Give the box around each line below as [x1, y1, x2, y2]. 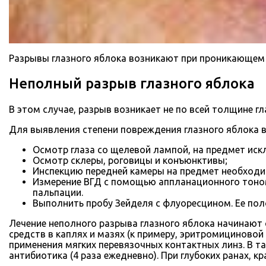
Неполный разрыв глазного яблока [9, 75, 255, 91]
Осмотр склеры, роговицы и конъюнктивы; [33, 154, 227, 166]
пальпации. [33, 186, 83, 198]
